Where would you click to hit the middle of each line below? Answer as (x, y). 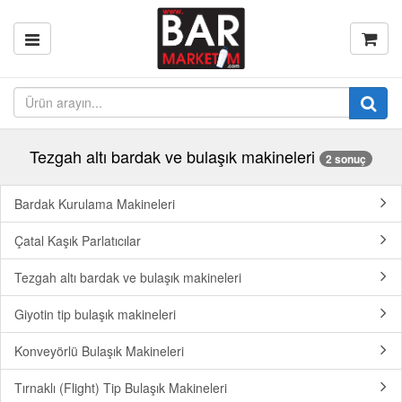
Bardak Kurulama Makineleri (95, 204)
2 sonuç (346, 159)
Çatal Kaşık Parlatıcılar (78, 241)
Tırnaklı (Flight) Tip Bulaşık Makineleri (121, 388)
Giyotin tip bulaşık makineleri (95, 315)
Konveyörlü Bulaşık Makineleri (99, 351)
